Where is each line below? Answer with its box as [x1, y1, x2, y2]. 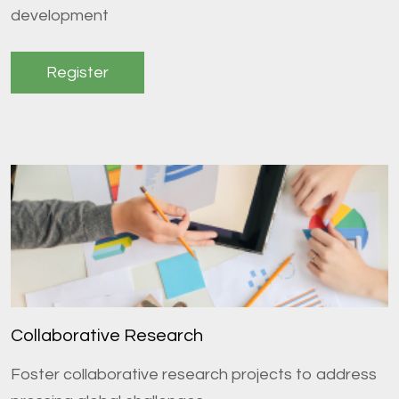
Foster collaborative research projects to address [11, 366, 377, 384]
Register [46, 64, 109, 82]
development [11, 7, 109, 25]
